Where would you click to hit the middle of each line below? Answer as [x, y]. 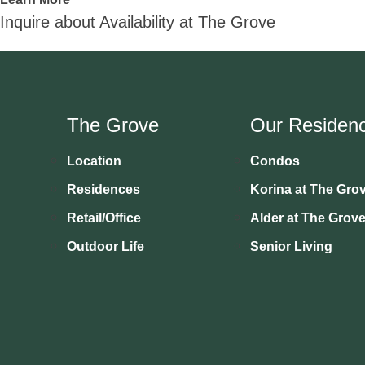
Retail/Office [104, 218]
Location [94, 161]
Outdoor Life [106, 246]
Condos [275, 161]
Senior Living [292, 246]
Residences [103, 189]
